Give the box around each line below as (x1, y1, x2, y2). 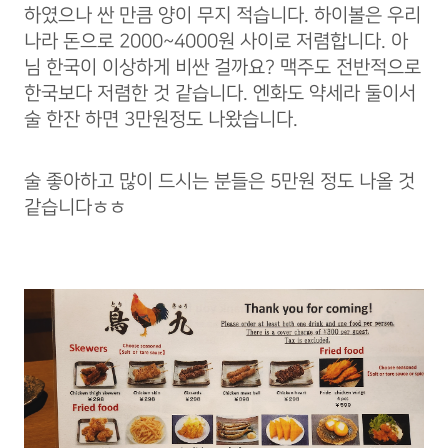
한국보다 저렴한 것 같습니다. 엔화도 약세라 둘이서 (24, 82, 416, 104)
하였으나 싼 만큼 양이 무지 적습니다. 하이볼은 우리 (24, 4, 421, 26)
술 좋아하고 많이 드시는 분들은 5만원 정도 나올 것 (24, 170, 415, 192)
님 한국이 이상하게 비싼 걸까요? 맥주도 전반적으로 (24, 56, 421, 78)
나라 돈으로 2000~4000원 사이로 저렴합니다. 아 (24, 30, 408, 52)
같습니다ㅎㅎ (24, 196, 126, 218)
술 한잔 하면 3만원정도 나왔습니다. (24, 108, 298, 130)
